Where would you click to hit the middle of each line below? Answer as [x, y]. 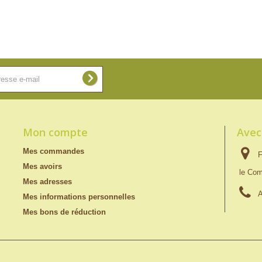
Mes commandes [54, 151]
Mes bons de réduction [64, 212]
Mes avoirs [42, 166]
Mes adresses [47, 182]
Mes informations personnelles [79, 197]
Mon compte [55, 132]
